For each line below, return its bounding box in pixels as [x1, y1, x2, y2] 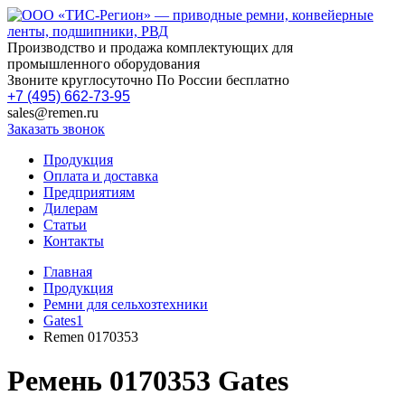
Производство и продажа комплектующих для [7, 40, 293, 55]
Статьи [43, 217, 87, 232]
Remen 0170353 [43, 329, 138, 344]
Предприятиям [43, 184, 135, 200]
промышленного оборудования [7, 56, 200, 71]
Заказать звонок [7, 121, 105, 137]
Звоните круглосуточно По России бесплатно [7, 72, 289, 88]
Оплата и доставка [43, 168, 158, 184]
